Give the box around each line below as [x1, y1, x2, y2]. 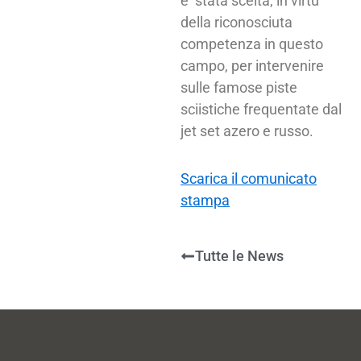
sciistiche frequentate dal [180, 101, 342, 118]
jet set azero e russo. [180, 122, 313, 139]
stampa [180, 191, 230, 209]
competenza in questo [180, 35, 323, 52]
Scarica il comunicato [180, 169, 317, 187]
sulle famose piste [180, 79, 297, 96]
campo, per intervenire [180, 57, 324, 74]
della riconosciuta [180, 14, 293, 31]
